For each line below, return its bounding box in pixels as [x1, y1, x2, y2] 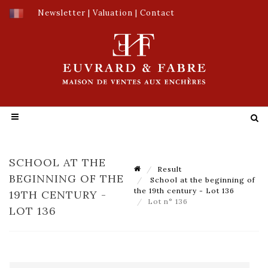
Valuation [93, 8, 133, 18]
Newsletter [38, 8, 86, 18]
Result [157, 164, 182, 173]
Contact [140, 8, 175, 18]
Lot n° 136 [148, 196, 190, 206]
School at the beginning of [148, 175, 255, 184]
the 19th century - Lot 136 [134, 185, 234, 195]
